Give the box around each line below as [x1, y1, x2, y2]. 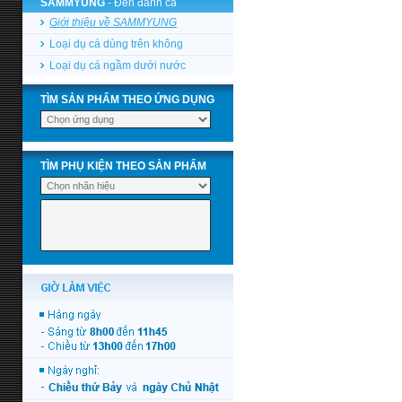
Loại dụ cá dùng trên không [49, 38, 183, 50]
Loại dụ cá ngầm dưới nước [49, 59, 186, 72]
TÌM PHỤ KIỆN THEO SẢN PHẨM [40, 160, 206, 172]
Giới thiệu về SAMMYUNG [49, 16, 177, 29]
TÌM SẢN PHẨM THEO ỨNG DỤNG [40, 93, 214, 106]
